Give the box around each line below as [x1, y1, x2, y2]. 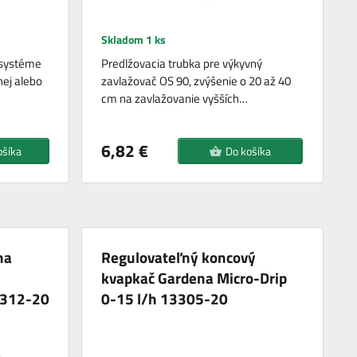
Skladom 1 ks [101, 31, 167, 49]
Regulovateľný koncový [101, 245, 257, 269]
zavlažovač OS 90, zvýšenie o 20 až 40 [101, 72, 292, 91]
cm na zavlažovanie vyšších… [101, 89, 249, 108]
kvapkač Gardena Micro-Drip [101, 266, 288, 290]
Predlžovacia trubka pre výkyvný [101, 54, 263, 73]
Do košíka [226, 143, 272, 160]
